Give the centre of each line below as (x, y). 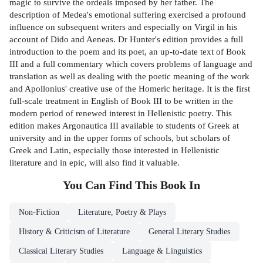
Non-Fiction (39, 213)
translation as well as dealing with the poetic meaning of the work (129, 76)
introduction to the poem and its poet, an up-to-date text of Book (128, 52)
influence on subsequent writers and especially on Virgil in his (123, 27)
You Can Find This (112, 186)
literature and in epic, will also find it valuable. (95, 163)
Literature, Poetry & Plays (122, 213)
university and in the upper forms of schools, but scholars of (120, 138)
